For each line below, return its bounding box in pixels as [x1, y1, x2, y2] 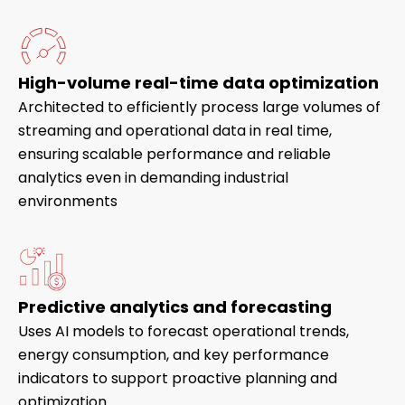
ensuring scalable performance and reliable [18, 144, 331, 165]
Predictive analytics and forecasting [18, 295, 332, 318]
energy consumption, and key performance [18, 344, 329, 365]
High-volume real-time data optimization [18, 71, 379, 95]
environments [18, 191, 118, 212]
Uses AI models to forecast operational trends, [18, 320, 349, 342]
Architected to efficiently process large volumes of [18, 97, 381, 118]
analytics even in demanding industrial [18, 167, 288, 189]
